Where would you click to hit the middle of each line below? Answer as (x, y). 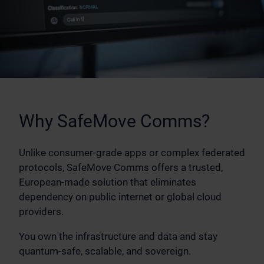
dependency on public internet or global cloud (120, 197)
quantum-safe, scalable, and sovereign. (105, 251)
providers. (41, 212)
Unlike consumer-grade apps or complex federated (132, 153)
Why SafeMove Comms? (114, 121)
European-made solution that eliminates (108, 182)
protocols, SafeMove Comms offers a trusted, (121, 168)
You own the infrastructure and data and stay (118, 237)
